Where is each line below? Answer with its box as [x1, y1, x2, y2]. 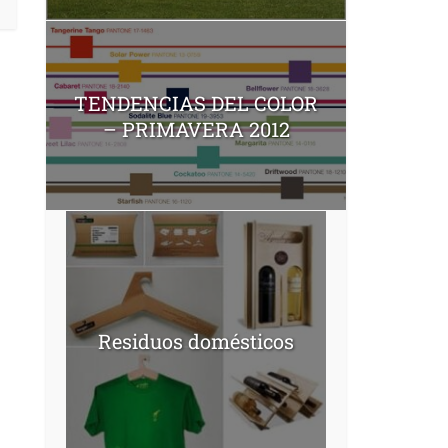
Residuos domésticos [98, 328, 294, 355]
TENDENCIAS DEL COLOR [74, 89, 318, 116]
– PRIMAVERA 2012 [102, 115, 290, 142]
